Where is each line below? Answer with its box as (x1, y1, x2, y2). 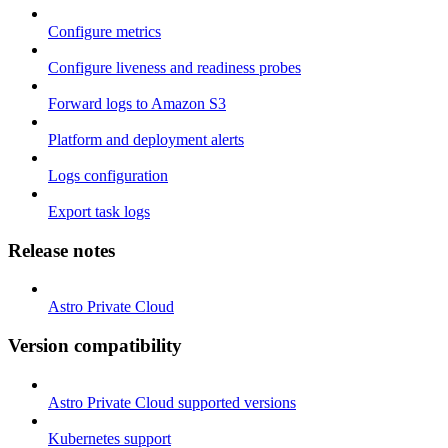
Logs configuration (48, 166, 168, 184)
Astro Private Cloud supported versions (48, 393, 296, 411)
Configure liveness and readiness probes (48, 58, 301, 76)
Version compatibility (8, 335, 182, 357)
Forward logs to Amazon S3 (48, 94, 226, 112)
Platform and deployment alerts (48, 130, 244, 148)
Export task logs (48, 202, 150, 220)
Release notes (8, 239, 115, 261)
